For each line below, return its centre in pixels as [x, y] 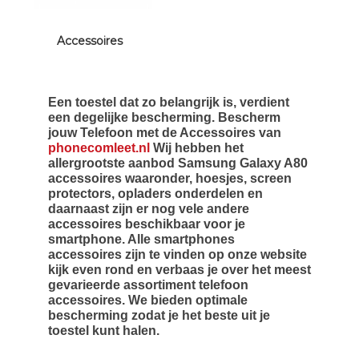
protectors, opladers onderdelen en [155, 194]
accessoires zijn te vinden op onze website [177, 254]
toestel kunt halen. [104, 331]
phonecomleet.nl [101, 148]
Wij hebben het [198, 148]
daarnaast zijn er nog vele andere [149, 209]
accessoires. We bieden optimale [148, 300]
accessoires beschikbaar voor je [147, 224]
